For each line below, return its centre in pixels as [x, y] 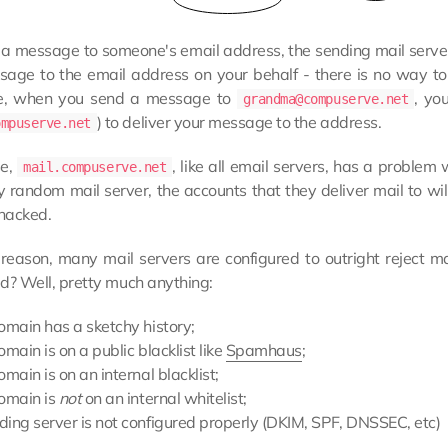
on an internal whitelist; [164, 397]
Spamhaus [263, 349]
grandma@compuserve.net [325, 98]
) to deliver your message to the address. [239, 121]
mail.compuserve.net [95, 166]
